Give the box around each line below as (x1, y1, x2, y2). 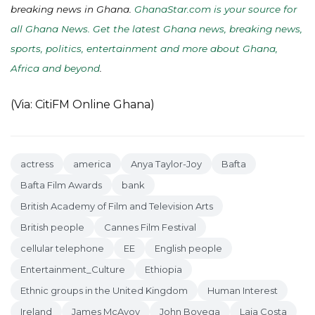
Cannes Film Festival (104, 221, 196, 233)
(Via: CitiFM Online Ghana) (11, 98, 155, 111)
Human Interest (207, 285, 278, 296)
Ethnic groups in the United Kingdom (20, 285, 188, 296)
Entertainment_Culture (20, 264, 125, 275)
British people (20, 221, 84, 233)
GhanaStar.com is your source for (134, 4, 297, 15)
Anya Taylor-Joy (131, 158, 202, 169)
